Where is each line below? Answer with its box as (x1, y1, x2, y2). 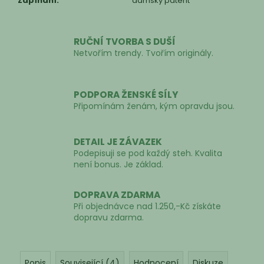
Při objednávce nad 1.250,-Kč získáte (74, 200, 221, 213)
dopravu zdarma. (74, 212, 144, 224)
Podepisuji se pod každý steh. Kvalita (74, 147, 222, 160)
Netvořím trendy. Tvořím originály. (74, 47, 213, 59)
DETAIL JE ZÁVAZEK (74, 136, 162, 148)
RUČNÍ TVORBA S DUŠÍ (74, 35, 176, 48)
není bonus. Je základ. (74, 159, 163, 171)
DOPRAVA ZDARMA (74, 189, 160, 202)
